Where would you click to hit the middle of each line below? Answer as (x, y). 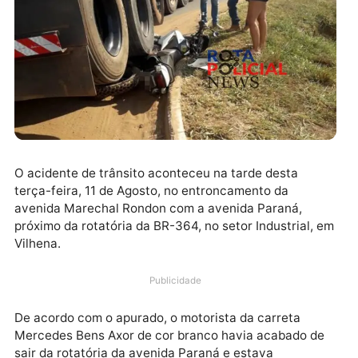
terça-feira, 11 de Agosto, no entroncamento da (169, 292)
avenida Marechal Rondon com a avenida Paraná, (176, 311)
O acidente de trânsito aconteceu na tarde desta (174, 272)
